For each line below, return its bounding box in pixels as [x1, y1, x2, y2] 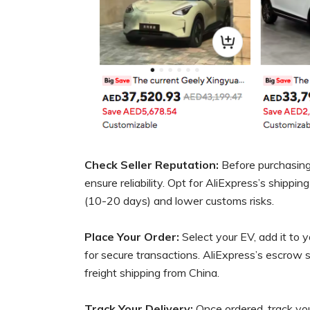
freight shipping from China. [84, 266, 219, 280]
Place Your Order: [84, 230, 182, 244]
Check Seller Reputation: [84, 158, 219, 172]
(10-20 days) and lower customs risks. [84, 194, 274, 208]
